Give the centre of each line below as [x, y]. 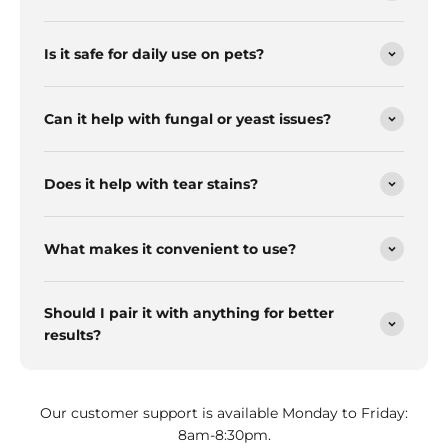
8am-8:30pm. [224, 435]
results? [72, 335]
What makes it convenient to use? [170, 249]
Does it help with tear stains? [151, 184]
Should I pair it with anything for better [189, 313]
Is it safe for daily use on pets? [154, 54]
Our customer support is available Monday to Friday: [224, 413]
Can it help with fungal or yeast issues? [187, 119]
